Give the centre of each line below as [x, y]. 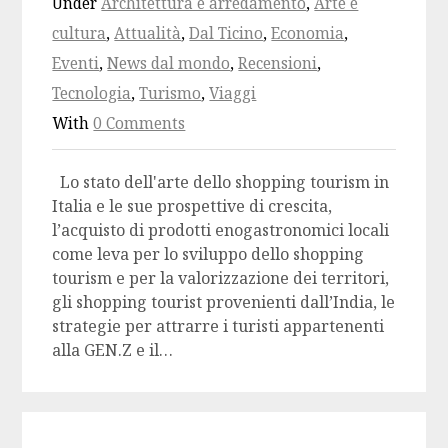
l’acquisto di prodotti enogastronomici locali [221, 230]
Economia [308, 34]
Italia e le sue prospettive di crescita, [192, 206]
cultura [79, 34]
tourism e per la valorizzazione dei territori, [221, 278]
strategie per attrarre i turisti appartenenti [218, 326]
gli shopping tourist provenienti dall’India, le [224, 302]
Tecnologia [92, 94]
